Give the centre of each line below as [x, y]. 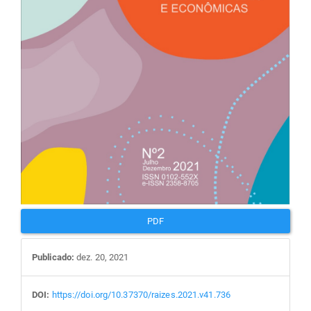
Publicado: [53, 257]
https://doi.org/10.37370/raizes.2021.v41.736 [141, 294]
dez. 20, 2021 [102, 257]
